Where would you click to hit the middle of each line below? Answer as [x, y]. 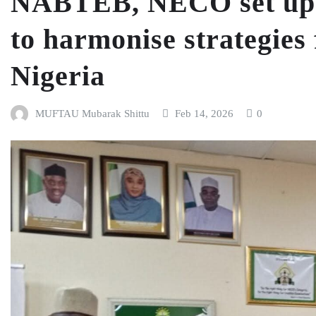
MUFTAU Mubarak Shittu [92, 113]
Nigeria [58, 75]
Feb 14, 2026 [205, 113]
